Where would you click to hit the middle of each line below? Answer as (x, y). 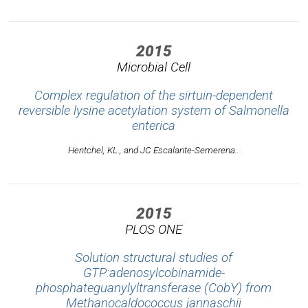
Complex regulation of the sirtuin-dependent (154, 95)
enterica (154, 125)
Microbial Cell (154, 67)
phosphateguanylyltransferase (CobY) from (154, 288)
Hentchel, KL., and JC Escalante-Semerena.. (154, 150)
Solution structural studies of (154, 258)
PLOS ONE (154, 229)
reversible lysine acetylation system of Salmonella (154, 110)
